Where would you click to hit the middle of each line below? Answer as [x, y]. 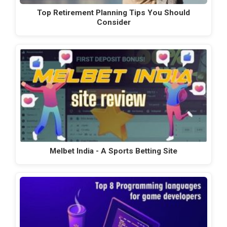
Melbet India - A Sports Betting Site [113, 151]
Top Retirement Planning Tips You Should [113, 13]
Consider [113, 23]
